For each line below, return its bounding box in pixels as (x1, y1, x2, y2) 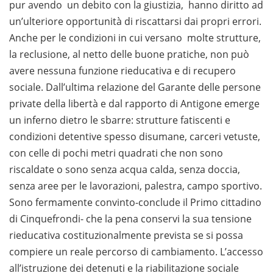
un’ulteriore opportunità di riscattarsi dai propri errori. (9, 15, 261, 29)
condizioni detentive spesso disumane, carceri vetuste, (9, 130, 260, 144)
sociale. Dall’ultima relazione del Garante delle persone (9, 80, 261, 94)
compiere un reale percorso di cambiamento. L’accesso (9, 245, 263, 259)
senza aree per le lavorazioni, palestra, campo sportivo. (9, 179, 262, 193)
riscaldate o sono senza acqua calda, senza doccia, (9, 163, 240, 177)
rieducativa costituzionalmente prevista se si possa (9, 229, 243, 243)
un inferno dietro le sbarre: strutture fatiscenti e (9, 113, 230, 127)
